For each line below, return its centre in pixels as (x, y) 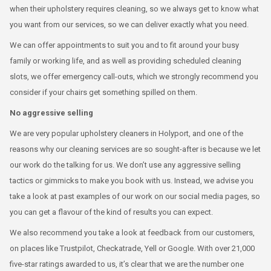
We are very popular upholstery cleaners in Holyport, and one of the (126, 133)
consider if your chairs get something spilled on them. (103, 92)
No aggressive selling (51, 113)
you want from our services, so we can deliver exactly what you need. (129, 24)
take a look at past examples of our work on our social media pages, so (135, 196)
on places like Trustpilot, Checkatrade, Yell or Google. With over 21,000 (132, 248)
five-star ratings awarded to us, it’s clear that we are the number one (127, 264)
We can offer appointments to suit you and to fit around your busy (124, 45)
